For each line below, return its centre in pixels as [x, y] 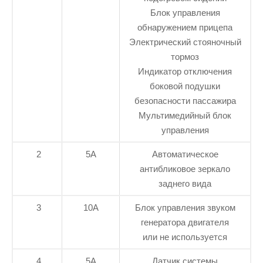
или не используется [185, 237]
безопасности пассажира [185, 100]
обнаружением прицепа [185, 27]
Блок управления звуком [185, 207]
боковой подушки [185, 86]
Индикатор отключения [185, 71]
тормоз [185, 56]
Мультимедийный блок [185, 115]
